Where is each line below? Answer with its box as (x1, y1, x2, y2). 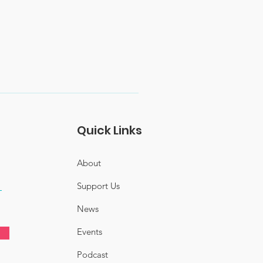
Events (77, 226, 103, 237)
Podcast (77, 249, 109, 260)
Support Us (77, 180, 120, 191)
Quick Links (77, 122, 143, 139)
